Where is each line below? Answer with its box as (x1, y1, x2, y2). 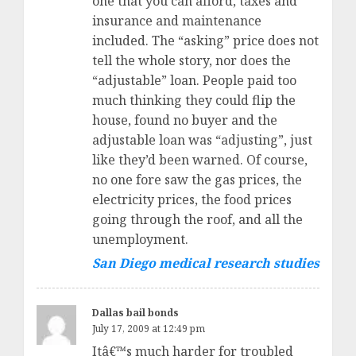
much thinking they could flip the (92, 91, 296, 110)
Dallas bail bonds (92, 306, 179, 320)
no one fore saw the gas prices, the (92, 171, 302, 189)
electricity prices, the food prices (92, 191, 292, 209)
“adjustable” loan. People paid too (92, 72, 296, 90)
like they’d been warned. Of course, (92, 151, 308, 169)
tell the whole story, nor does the (92, 52, 291, 70)
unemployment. (92, 230, 188, 249)
